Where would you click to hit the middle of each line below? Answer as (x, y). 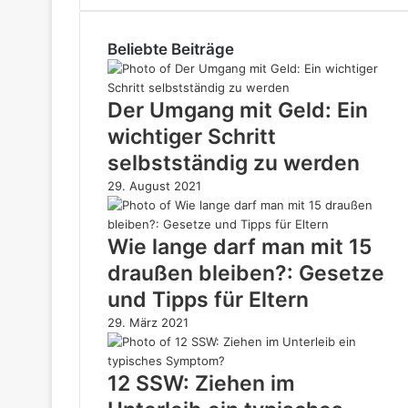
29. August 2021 (154, 186)
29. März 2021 (148, 322)
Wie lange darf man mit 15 (240, 247)
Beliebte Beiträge (171, 49)
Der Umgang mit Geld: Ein (238, 110)
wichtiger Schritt (192, 137)
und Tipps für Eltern (208, 300)
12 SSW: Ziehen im (201, 383)
